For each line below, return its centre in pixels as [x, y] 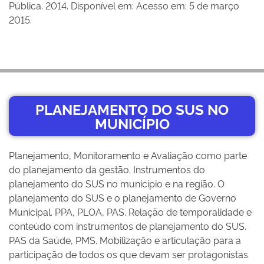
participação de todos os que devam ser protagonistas [128, 254]
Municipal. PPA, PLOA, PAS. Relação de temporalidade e [130, 212]
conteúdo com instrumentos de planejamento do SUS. [128, 226]
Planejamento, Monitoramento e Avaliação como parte [128, 155]
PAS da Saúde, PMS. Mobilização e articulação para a [125, 240]
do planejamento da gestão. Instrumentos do [107, 169]
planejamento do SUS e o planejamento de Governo [123, 197]
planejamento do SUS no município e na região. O [117, 183]
